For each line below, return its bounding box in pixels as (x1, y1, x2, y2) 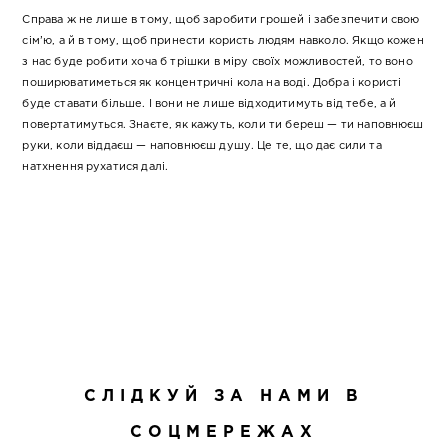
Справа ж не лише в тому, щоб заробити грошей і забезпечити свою (22, 15, 420, 26)
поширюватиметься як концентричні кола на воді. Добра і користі (22, 78, 402, 89)
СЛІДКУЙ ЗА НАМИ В (84, 389, 364, 405)
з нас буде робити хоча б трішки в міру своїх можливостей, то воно (22, 57, 413, 68)
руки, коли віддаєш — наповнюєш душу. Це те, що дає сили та (22, 141, 382, 152)
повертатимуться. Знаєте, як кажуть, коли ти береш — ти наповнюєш (22, 120, 424, 131)
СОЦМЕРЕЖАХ (130, 425, 318, 441)
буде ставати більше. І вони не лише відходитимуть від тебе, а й (22, 99, 397, 110)
